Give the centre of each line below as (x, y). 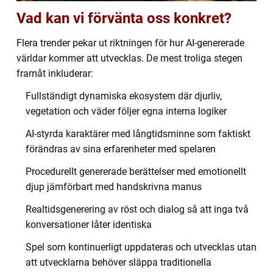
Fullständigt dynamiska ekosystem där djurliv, (124, 96)
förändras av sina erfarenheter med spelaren (121, 149)
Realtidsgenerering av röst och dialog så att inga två (137, 210)
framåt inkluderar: (55, 74)
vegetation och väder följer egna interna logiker (126, 112)
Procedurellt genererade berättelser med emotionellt (136, 172)
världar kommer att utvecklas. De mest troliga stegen (129, 58)
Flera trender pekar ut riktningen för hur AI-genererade (130, 43)
